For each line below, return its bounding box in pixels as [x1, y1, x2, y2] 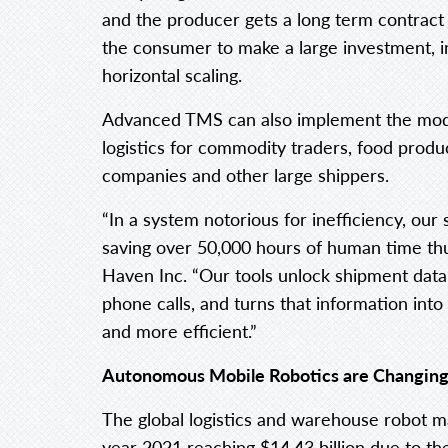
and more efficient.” [102, 318, 257, 344]
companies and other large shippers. [102, 162, 389, 188]
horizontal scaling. [102, 62, 242, 88]
